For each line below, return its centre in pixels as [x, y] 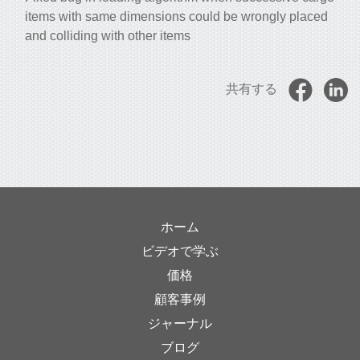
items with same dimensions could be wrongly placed [176, 16]
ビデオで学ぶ [180, 251]
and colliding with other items [108, 36]
